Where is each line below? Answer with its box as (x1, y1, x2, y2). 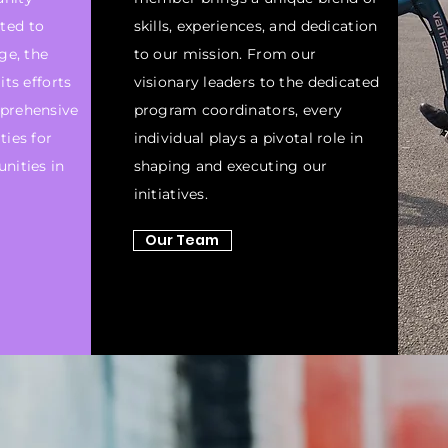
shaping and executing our (133, 157, 328, 175)
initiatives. (133, 185, 208, 203)
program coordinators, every (133, 101, 343, 119)
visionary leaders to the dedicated (133, 73, 380, 91)
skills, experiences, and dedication (133, 17, 378, 35)
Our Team (145, 230, 220, 250)
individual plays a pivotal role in (133, 129, 364, 147)
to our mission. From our (133, 45, 317, 63)
